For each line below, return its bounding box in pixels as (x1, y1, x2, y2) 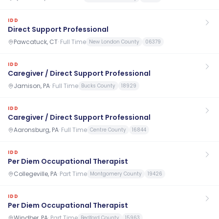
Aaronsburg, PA (14, 125, 59, 134)
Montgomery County (90, 170, 142, 177)
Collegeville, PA (14, 169, 57, 178)
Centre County (90, 126, 126, 133)
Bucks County (81, 82, 115, 89)
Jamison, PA (14, 81, 50, 90)
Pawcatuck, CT (14, 37, 58, 46)
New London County (89, 38, 139, 45)
